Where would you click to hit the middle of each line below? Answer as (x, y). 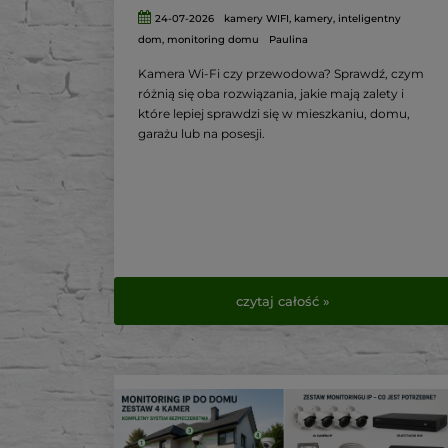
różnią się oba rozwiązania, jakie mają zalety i (271, 94)
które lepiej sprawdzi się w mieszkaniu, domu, (274, 114)
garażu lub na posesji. (203, 134)
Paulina (288, 40)
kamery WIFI (257, 19)
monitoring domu (213, 40)
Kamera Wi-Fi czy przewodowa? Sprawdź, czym (281, 74)
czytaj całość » (283, 300)
